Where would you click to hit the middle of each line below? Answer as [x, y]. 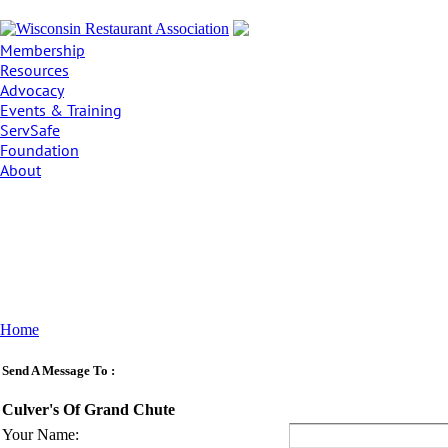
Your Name [38, 434]
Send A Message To [55, 371]
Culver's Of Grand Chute [88, 410]
